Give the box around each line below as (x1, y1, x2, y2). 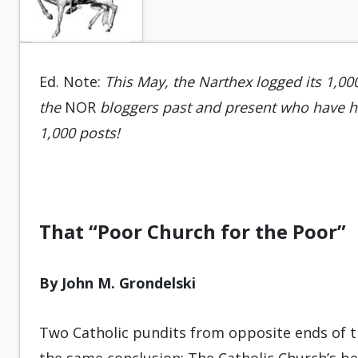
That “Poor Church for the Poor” (39, 218, 346, 245)
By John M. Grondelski (39, 273, 196, 292)
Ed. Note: (39, 72, 105, 91)
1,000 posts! (39, 123, 120, 142)
